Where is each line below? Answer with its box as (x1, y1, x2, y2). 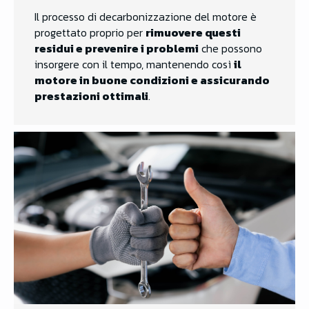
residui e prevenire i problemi (34, 40, 199, 57)
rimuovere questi (146, 24, 241, 41)
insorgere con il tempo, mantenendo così (34, 56, 234, 73)
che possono (199, 40, 262, 57)
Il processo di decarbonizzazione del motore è (34, 8, 257, 26)
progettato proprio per (34, 24, 146, 41)
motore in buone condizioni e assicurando (34, 72, 270, 89)
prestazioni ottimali (34, 88, 148, 105)
